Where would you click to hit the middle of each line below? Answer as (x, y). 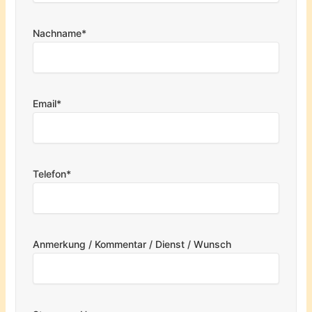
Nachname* (60, 33)
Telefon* (52, 173)
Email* (47, 103)
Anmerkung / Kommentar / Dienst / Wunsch (132, 244)
